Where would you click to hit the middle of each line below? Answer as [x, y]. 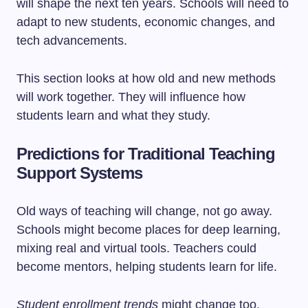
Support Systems [79, 173]
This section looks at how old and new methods [146, 78]
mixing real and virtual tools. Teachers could [136, 248]
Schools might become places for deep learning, [148, 230]
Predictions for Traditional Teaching [146, 154]
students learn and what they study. [113, 115]
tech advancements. [72, 41]
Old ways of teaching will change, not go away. [144, 211]
